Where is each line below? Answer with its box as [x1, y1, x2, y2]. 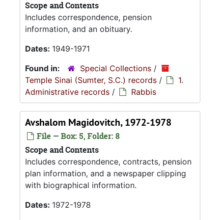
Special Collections [80, 63, 151, 73]
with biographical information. [25, 180, 137, 190]
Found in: [25, 63, 62, 73]
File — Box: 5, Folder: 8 [35, 131, 120, 141]
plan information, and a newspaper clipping [25, 168, 186, 178]
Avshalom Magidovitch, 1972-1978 [25, 116, 171, 129]
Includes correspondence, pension [25, 12, 152, 22]
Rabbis [131, 87, 156, 97]
